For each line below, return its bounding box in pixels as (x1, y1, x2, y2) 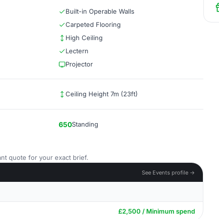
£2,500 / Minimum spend (118, 207, 195, 215)
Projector (66, 60, 93, 68)
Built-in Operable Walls (66, 7, 134, 15)
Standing (72, 120, 98, 128)
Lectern (66, 47, 88, 55)
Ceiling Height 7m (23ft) (66, 90, 138, 98)
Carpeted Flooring (66, 21, 121, 28)
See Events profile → (142, 169, 195, 176)
